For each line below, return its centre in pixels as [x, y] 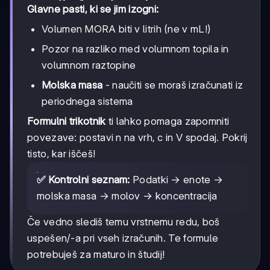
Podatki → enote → [177, 180]
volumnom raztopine [89, 65]
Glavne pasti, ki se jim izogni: [93, 9]
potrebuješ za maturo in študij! [96, 255]
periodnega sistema [87, 102]
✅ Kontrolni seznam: [83, 180]
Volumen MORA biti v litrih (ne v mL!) [126, 29]
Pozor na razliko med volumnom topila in [135, 49]
